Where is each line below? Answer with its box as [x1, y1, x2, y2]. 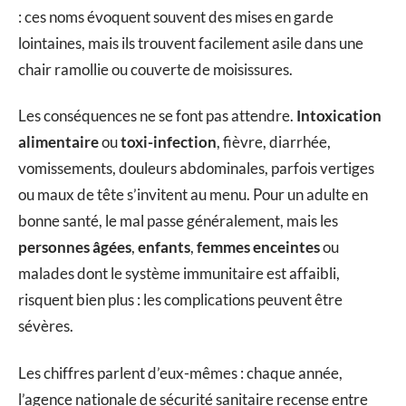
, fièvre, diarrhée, [217, 132, 331, 152]
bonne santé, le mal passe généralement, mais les [18, 211, 338, 231]
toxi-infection [121, 132, 217, 152]
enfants [138, 237, 190, 257]
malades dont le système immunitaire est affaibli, [18, 264, 340, 284]
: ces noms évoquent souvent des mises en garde [18, 6, 333, 26]
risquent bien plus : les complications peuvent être [18, 290, 343, 310]
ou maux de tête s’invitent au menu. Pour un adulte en [18, 185, 368, 205]
